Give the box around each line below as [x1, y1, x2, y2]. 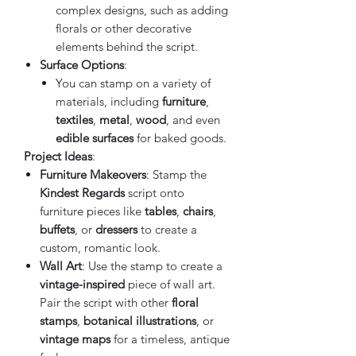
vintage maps [40, 331, 110, 346]
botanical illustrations [83, 312, 196, 328]
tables [145, 203, 176, 219]
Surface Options [40, 56, 124, 72]
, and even [166, 111, 220, 127]
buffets [40, 221, 75, 237]
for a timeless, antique [110, 331, 230, 346]
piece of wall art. [125, 276, 215, 292]
